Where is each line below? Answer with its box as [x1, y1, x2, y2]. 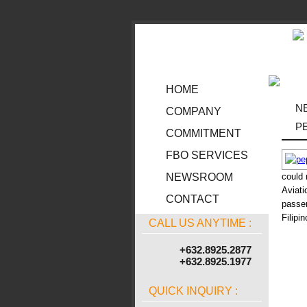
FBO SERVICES [166, 149, 248, 161]
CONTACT [166, 193, 219, 205]
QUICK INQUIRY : [149, 285, 238, 297]
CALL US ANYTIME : [149, 217, 251, 229]
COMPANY [166, 106, 221, 117]
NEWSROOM [166, 171, 233, 183]
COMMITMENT [166, 127, 241, 139]
